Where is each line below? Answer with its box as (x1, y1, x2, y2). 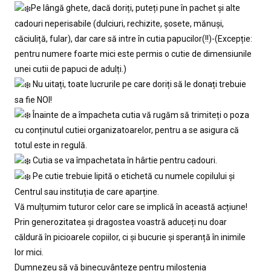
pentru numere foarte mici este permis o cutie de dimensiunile (15, 48, 252, 59)
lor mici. (15, 247, 44, 257)
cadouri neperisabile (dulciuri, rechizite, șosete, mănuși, (15, 18, 224, 28)
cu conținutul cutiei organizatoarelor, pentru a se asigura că (15, 125, 239, 135)
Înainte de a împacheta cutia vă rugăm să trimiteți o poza (31, 109, 249, 120)
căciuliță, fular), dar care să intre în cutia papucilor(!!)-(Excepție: (15, 33, 252, 44)
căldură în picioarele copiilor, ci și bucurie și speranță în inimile (15, 232, 246, 242)
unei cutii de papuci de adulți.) (15, 64, 126, 74)
